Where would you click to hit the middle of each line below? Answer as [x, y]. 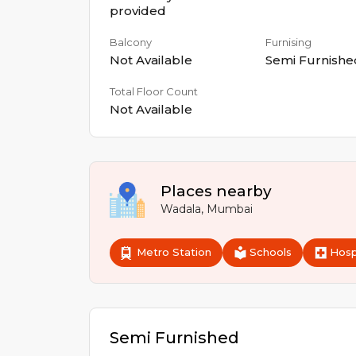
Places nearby [216, 191]
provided [138, 11]
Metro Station [174, 252]
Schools [271, 252]
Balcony [131, 42]
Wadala [181, 209]
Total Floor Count [154, 91]
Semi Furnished [174, 338]
